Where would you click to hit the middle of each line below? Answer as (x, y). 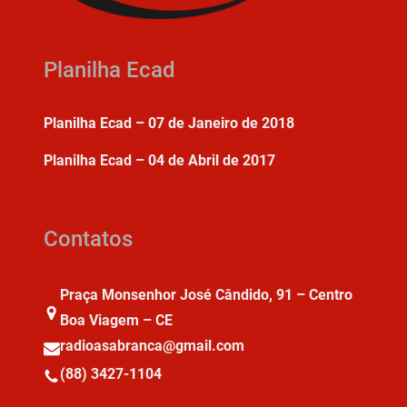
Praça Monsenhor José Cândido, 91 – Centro (206, 295)
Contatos (88, 239)
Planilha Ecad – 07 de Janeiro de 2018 (169, 124)
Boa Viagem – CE (116, 321)
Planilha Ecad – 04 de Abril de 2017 (159, 161)
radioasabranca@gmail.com (152, 346)
